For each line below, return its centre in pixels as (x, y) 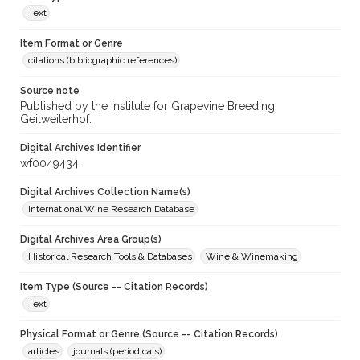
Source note (50, 91)
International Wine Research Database (111, 209)
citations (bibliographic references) (102, 61)
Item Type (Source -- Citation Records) (114, 287)
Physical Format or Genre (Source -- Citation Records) (149, 335)
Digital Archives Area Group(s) (91, 240)
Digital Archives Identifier (80, 148)
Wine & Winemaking (252, 257)
